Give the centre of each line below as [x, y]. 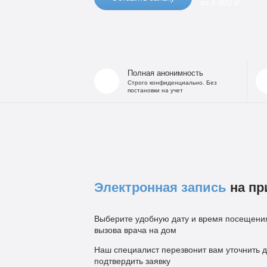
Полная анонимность [165, 73]
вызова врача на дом [135, 230]
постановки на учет [155, 90]
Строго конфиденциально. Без [172, 82]
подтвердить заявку [132, 261]
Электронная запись [160, 187]
